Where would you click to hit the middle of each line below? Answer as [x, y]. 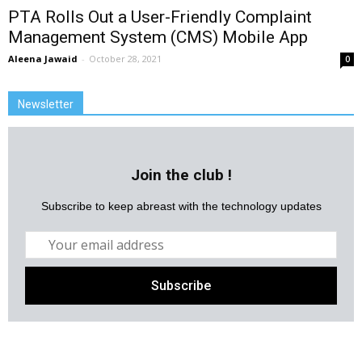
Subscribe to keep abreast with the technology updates [181, 206]
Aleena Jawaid [43, 59]
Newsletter [46, 105]
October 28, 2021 [125, 59]
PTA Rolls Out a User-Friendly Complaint [160, 17]
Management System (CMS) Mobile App [158, 38]
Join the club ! [181, 175]
